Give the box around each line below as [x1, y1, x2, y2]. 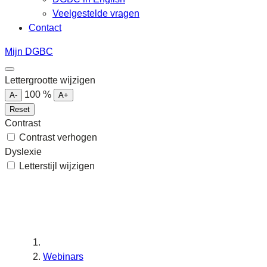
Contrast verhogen [19, 132, 97, 142]
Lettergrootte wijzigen [5, 75, 95, 85]
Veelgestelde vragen [52, 8, 139, 18]
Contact [29, 23, 61, 33]
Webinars [43, 252, 83, 262]
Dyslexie [5, 147, 42, 157]
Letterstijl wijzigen [19, 161, 95, 171]
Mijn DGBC [5, 46, 53, 57]
